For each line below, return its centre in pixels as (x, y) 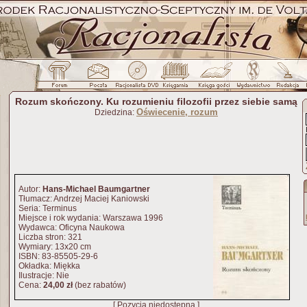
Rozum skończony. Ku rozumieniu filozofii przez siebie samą (156, 101)
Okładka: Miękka (49, 266)
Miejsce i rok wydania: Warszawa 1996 (91, 218)
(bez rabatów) (99, 285)
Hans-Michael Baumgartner (96, 189)
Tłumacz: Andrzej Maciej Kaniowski (84, 199)
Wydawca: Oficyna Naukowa (72, 228)
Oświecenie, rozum (177, 112)
